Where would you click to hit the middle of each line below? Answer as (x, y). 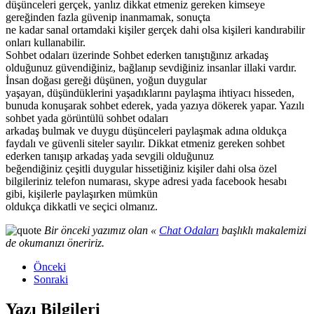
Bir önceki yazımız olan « (102, 231)
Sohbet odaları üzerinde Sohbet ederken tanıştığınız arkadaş (137, 55)
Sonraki (51, 280)
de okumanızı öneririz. (55, 243)
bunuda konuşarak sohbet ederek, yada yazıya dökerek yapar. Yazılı (155, 106)
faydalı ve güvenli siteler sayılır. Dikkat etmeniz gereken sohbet (145, 144)
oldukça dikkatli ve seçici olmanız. (82, 207)
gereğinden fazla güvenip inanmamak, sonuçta (108, 18)
